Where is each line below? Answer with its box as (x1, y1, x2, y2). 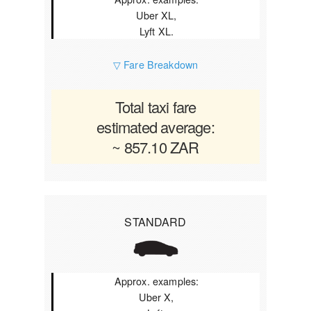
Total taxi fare (115, 96, 196, 117)
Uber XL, (136, 8, 177, 22)
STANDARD (124, 214, 187, 230)
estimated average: (96, 116, 215, 137)
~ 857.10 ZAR (112, 136, 199, 158)
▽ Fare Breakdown (112, 57, 199, 72)
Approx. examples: (114, 274, 199, 288)
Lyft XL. (139, 24, 174, 38)
